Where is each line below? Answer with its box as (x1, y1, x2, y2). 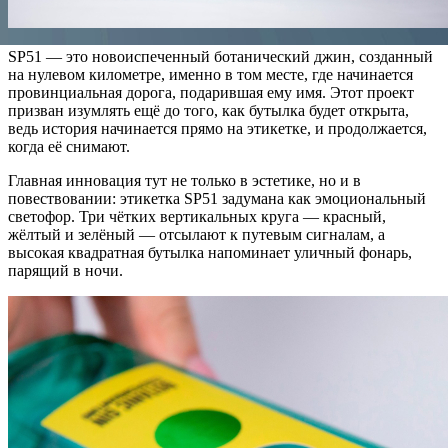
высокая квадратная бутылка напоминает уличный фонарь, (8, 244, 412, 262)
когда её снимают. (8, 138, 130, 156)
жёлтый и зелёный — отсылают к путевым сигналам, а (8, 226, 385, 244)
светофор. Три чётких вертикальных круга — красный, (8, 208, 386, 226)
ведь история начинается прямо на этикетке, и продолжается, (8, 120, 427, 138)
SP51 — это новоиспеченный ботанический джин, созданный (8, 48, 433, 66)
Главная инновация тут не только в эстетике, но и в (8, 172, 361, 190)
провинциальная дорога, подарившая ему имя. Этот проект (8, 84, 414, 102)
